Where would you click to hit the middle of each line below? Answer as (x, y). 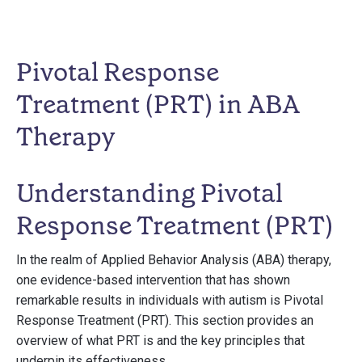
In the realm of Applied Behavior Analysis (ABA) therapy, (174, 260)
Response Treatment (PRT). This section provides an (165, 320)
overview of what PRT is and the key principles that (160, 341)
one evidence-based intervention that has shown (153, 280)
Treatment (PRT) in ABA (158, 104)
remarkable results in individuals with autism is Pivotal (170, 300)
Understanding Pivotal (149, 193)
